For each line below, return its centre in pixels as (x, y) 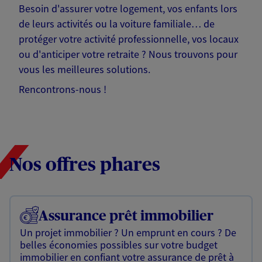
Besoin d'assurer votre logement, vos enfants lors (128, 9)
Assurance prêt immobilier (126, 216)
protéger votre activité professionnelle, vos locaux (129, 39)
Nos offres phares (85, 165)
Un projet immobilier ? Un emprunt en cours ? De (128, 233)
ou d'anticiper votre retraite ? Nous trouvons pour (128, 54)
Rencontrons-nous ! (63, 89)
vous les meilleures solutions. (85, 70)
